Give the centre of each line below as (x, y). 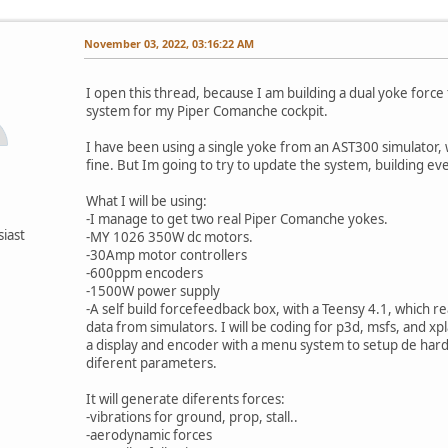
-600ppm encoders (144, 272)
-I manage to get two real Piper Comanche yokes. (237, 218)
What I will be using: (146, 200)
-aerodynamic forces (149, 434)
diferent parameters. (151, 362)
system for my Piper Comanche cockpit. (207, 110)
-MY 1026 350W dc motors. (169, 236)
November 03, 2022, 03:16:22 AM (169, 43)
